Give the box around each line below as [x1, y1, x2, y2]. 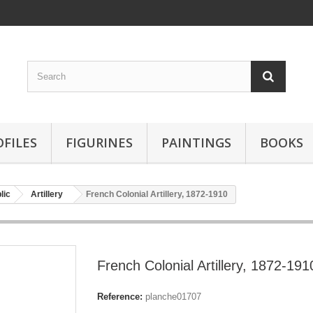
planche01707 [145, 291, 201, 302]
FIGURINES [66, 134, 133, 151]
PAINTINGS [161, 134, 231, 151]
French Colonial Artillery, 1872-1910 [86, 189, 228, 199]
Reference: [97, 291, 143, 302]
